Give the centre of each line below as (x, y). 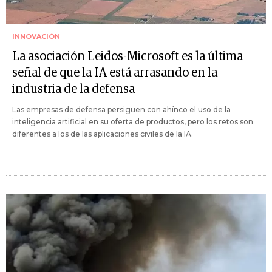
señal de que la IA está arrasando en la (115, 73)
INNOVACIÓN (36, 36)
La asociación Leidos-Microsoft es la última (127, 56)
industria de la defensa (73, 89)
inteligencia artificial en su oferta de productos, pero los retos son (133, 121)
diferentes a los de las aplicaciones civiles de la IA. (103, 134)
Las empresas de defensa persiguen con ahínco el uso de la (121, 109)
